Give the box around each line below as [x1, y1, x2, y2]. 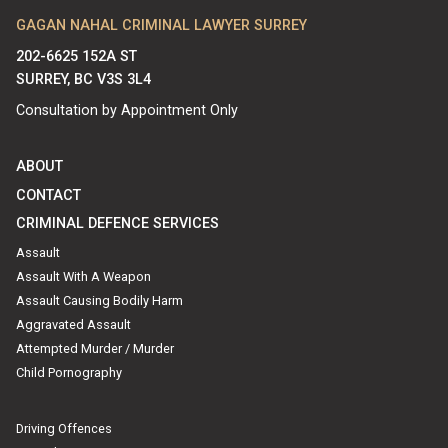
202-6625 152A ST [16, 47, 137, 65]
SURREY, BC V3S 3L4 [16, 70, 151, 88]
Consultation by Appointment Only [16, 101, 238, 119]
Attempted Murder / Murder [16, 341, 174, 357]
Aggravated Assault [16, 317, 131, 333]
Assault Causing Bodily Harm [16, 293, 183, 309]
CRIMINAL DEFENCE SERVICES [16, 215, 219, 233]
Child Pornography [16, 365, 122, 381]
